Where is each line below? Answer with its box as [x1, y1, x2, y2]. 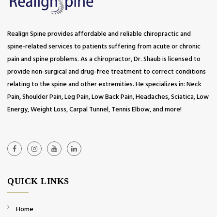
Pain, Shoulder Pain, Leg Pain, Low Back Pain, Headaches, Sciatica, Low [7, 91, 209, 103]
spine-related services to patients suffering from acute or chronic [7, 41, 201, 52]
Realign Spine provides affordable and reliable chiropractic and [7, 28, 191, 40]
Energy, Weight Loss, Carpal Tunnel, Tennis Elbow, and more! [7, 104, 182, 115]
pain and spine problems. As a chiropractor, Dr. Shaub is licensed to [7, 53, 201, 65]
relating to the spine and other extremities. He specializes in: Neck [7, 78, 201, 90]
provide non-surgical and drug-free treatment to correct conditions [7, 66, 206, 77]
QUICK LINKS [7, 176, 69, 186]
